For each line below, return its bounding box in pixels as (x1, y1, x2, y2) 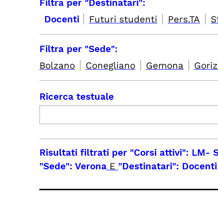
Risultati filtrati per (39, 147, 130, 158)
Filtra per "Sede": (39, 43, 118, 54)
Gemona (146, 60, 183, 71)
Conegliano (86, 60, 135, 71)
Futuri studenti (89, 14, 157, 25)
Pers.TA (168, 14, 200, 25)
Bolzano (39, 60, 75, 71)
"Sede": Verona (39, 161, 107, 172)
